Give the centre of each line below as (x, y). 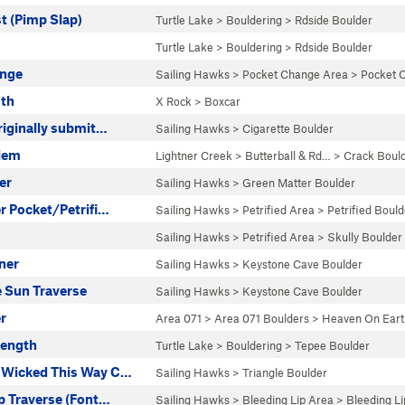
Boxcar (222, 101)
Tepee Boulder (332, 345)
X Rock (174, 101)
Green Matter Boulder (299, 183)
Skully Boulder (365, 237)
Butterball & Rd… (288, 155)
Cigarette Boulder (288, 128)
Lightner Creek (194, 155)
